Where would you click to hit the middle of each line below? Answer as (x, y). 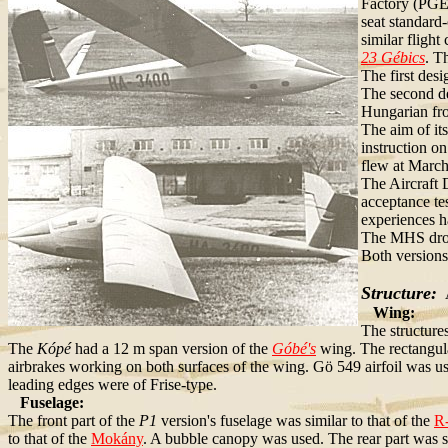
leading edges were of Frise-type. (112, 384)
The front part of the (73, 420)
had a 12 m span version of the (171, 348)
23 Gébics (393, 57)
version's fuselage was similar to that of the (295, 420)
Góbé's (294, 348)
